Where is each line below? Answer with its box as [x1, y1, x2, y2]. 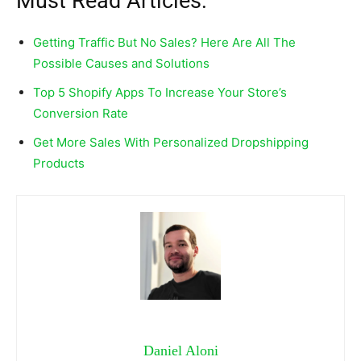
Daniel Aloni [143, 342, 218, 359]
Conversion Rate [33, 105, 128, 121]
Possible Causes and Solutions [33, 55, 210, 71]
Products [33, 155, 85, 171]
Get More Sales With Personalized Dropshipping [33, 134, 309, 150]
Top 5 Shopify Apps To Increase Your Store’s [33, 84, 287, 100]
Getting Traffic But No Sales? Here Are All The [33, 34, 296, 50]
